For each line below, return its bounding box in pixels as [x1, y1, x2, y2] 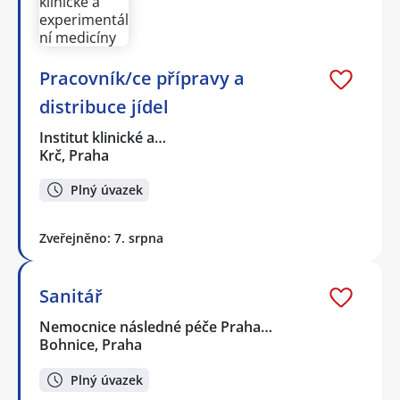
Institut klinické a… [39, 127, 168, 147]
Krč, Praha [39, 145, 109, 165]
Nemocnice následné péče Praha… [39, 317, 274, 337]
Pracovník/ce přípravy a [39, 65, 245, 90]
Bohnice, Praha [39, 335, 142, 355]
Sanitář [39, 284, 103, 309]
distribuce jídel [39, 94, 169, 119]
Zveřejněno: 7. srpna [39, 229, 163, 247]
